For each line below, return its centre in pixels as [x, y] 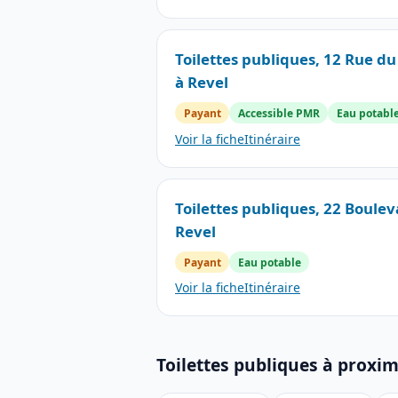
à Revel [202, 82]
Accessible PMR [279, 113]
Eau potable [269, 262]
